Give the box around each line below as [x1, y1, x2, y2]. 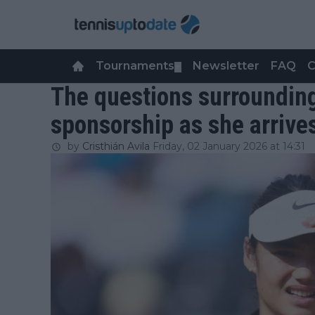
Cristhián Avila [82, 140, 150, 153]
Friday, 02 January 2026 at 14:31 [153, 140, 305, 153]
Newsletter [193, 59, 259, 72]
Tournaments [96, 59, 174, 72]
